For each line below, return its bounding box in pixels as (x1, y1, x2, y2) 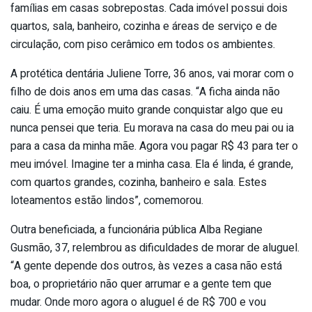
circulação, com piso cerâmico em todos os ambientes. (10, 36, 275, 54)
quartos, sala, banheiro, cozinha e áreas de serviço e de (10, 18, 277, 36)
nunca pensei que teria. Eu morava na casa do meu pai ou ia (10, 120, 294, 137)
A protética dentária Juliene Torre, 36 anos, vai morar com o (10, 65, 294, 83)
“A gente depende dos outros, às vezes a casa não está (10, 258, 282, 275)
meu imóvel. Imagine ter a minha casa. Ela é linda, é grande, (10, 156, 293, 173)
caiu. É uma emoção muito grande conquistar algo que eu (10, 102, 283, 119)
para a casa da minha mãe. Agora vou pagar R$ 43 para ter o (10, 138, 298, 155)
